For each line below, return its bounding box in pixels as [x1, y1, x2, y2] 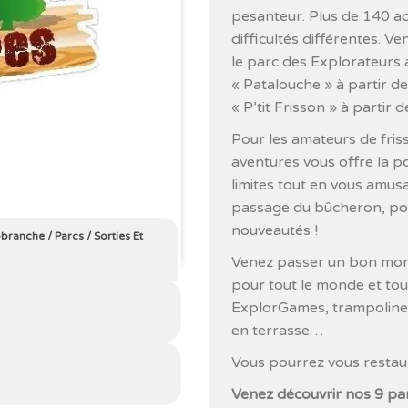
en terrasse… [230, 321, 323, 340]
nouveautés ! [230, 221, 318, 240]
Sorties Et [93, 229, 143, 242]
